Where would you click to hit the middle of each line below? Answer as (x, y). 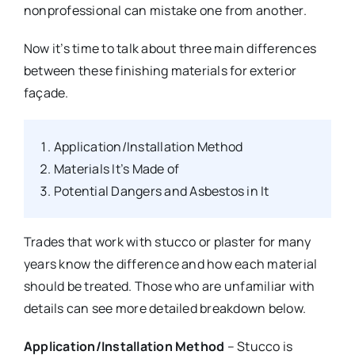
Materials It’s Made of (116, 169)
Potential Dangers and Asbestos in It (161, 191)
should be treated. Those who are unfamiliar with (169, 286)
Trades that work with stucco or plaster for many (167, 242)
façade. (46, 93)
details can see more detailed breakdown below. (165, 309)
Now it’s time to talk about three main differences (170, 49)
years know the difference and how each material (170, 264)
